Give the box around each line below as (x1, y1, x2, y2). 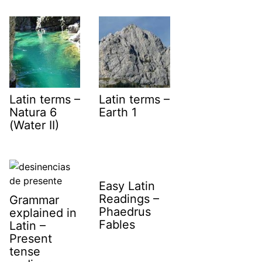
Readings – (99, 191, 160, 206)
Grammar (9, 192, 59, 207)
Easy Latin (99, 178, 156, 193)
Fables (99, 217, 136, 232)
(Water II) (9, 118, 59, 133)
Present (9, 231, 52, 246)
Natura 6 (9, 105, 57, 120)
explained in (9, 205, 77, 220)
